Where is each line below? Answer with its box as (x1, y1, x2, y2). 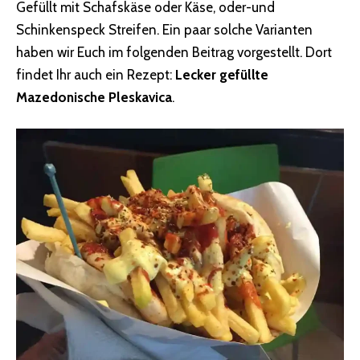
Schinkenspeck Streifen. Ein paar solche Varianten (16, 21, 313, 38)
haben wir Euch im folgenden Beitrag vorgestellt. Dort (16, 43, 332, 60)
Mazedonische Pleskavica (16, 88, 172, 105)
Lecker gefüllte (175, 66, 268, 83)
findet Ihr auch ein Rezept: (16, 66, 175, 83)
